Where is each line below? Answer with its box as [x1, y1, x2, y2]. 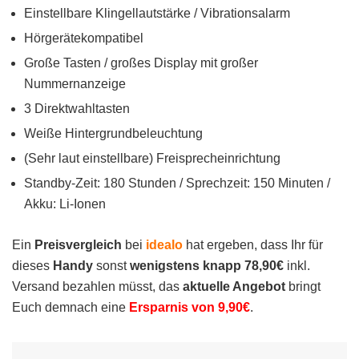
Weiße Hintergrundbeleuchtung [24, 127, 203, 140]
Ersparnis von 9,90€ [129, 301, 250, 314]
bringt [285, 280, 321, 293]
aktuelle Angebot [183, 280, 285, 293]
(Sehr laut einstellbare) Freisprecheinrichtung [24, 151, 280, 165]
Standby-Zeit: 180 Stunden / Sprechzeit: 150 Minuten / [24, 176, 330, 190]
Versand [12, 280, 59, 293]
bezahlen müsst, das [63, 280, 183, 293]
